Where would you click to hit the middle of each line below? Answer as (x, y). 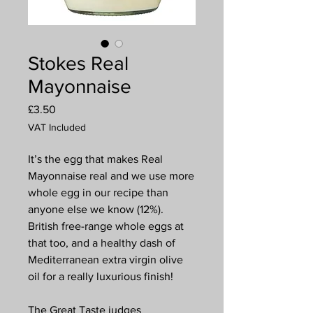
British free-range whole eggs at (106, 226)
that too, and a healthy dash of (102, 243)
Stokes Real (78, 63)
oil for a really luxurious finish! (101, 276)
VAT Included (57, 127)
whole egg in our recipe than (98, 192)
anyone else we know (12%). (96, 209)
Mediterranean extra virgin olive (105, 260)
